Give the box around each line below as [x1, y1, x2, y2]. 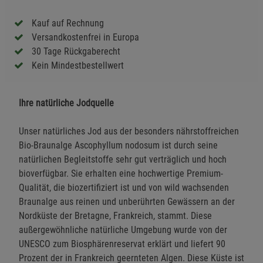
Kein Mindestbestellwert [32, 59, 124, 71]
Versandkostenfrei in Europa [32, 31, 139, 43]
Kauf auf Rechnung [32, 17, 104, 29]
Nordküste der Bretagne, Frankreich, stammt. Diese [19, 210, 212, 221]
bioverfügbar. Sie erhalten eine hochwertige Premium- [19, 167, 223, 179]
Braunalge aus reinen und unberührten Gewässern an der [19, 195, 235, 207]
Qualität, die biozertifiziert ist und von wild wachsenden [19, 181, 229, 193]
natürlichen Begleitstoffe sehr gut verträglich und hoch [19, 153, 227, 165]
